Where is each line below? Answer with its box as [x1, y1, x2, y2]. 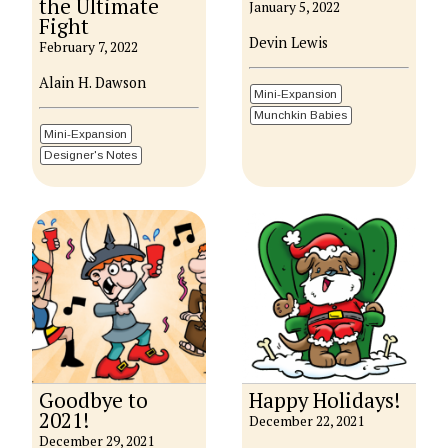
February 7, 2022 [39, 38, 139, 57]
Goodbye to [39, 387, 149, 415]
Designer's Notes [44, 148, 138, 162]
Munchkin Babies [254, 108, 348, 122]
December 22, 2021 [249, 412, 365, 431]
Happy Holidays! [249, 387, 401, 415]
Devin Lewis [249, 32, 329, 52]
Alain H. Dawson [39, 72, 147, 92]
